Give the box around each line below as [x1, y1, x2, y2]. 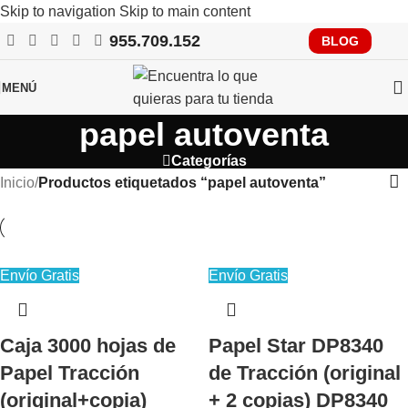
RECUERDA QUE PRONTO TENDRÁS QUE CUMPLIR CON [29, 32, 379, 47]
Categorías [170, 153, 247, 168]
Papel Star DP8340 [209, 334, 383, 357]
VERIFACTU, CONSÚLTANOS [116, 50, 292, 66]
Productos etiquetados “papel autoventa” [38, 174, 326, 190]
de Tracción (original [209, 362, 401, 384]
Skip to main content [119, 4, 250, 19]
